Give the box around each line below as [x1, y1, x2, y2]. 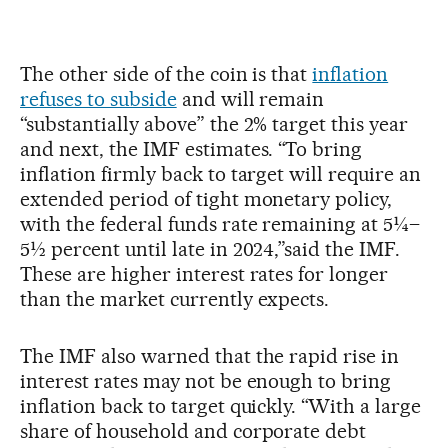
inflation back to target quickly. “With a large [20, 393, 422, 418]
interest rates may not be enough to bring [20, 368, 392, 393]
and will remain [176, 86, 325, 111]
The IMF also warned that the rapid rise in [20, 343, 400, 368]
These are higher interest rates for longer [20, 261, 389, 286]
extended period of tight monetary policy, [20, 186, 393, 211]
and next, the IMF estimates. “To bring [20, 136, 363, 161]
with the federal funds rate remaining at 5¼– [20, 211, 421, 236]
